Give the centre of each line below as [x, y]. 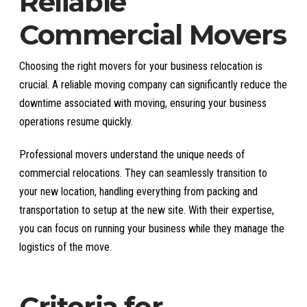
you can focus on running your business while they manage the [152, 228]
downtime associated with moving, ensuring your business [143, 103]
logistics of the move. [65, 247]
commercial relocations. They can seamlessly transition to [143, 173]
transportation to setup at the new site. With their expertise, [147, 210]
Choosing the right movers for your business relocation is [141, 66]
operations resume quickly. [76, 121]
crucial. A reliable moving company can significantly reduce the [153, 84]
